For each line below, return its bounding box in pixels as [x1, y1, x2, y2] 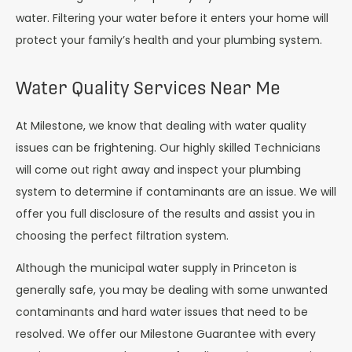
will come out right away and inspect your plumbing [16, 162, 301, 178]
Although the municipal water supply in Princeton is [16, 259, 297, 276]
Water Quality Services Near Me [16, 78, 280, 99]
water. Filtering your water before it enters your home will [16, 10, 328, 27]
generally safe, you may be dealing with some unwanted [16, 281, 328, 298]
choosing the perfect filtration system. [16, 228, 229, 244]
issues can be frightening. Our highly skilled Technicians [16, 140, 321, 156]
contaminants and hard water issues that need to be [16, 303, 308, 320]
